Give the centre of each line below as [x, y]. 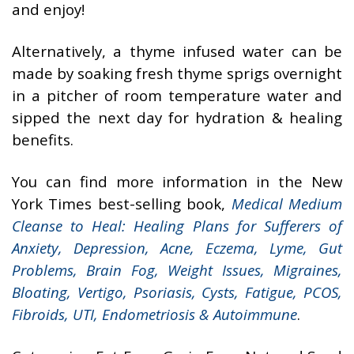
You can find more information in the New [177, 182]
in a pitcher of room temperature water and [177, 96]
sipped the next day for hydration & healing [177, 118]
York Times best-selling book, [122, 204]
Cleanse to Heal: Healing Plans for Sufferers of [177, 226]
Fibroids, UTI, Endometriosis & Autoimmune [154, 314]
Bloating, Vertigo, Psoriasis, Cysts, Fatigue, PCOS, [177, 292]
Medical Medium [287, 204]
